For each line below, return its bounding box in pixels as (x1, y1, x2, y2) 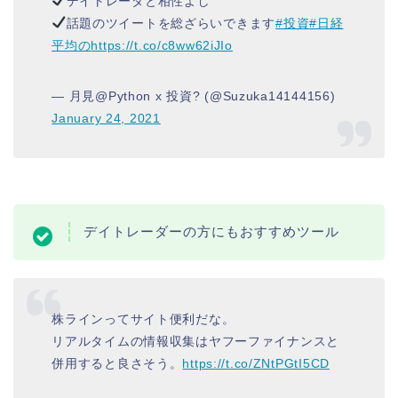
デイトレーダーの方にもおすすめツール (84, 224, 339, 240)
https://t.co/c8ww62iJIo (91, 37, 233, 52)
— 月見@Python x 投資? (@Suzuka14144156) (52, 88, 336, 103)
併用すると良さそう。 (52, 356, 183, 371)
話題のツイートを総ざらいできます (66, 15, 276, 30)
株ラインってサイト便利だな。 (52, 312, 235, 327)
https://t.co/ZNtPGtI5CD (182, 356, 330, 371)
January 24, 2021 (52, 110, 161, 125)
